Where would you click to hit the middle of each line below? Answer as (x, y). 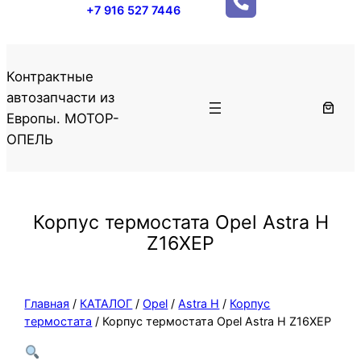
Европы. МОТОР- (63, 118)
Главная (47, 303)
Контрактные (50, 76)
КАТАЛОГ (106, 303)
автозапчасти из (60, 97)
